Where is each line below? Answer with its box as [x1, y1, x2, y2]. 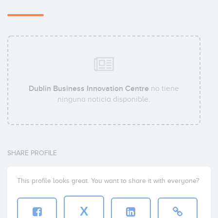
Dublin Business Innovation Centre [29, 84, 149, 94]
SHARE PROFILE [7, 149, 57, 157]
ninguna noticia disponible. [57, 95, 151, 104]
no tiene [149, 84, 180, 93]
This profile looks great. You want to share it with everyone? [17, 177, 199, 185]
